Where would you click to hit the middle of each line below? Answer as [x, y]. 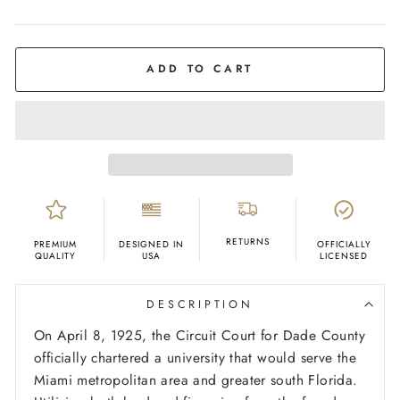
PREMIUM [56, 245]
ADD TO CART [200, 69]
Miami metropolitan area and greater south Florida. [196, 380]
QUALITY [56, 256]
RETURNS [247, 242]
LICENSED [344, 256]
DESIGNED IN [152, 245]
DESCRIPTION [200, 305]
